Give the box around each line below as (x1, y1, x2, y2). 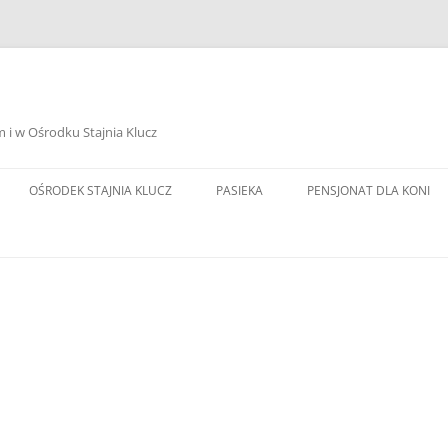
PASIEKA (216, 182, 263, 199)
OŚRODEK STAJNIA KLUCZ (29, 182, 172, 199)
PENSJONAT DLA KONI (307, 182, 430, 199)
